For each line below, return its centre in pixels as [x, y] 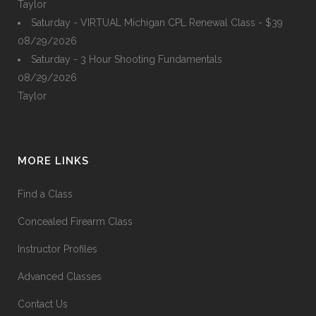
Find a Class [45, 194]
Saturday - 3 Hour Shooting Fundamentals [127, 59]
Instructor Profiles [57, 249]
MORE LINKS [53, 161]
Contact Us [43, 304]
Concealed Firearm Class [75, 221]
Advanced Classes [60, 276]
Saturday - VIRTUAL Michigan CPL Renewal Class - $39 [157, 23]
